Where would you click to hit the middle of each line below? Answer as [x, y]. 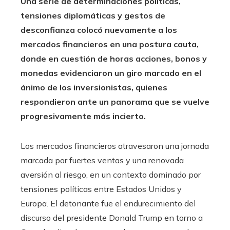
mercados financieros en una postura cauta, [110, 44]
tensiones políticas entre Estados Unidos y [101, 189]
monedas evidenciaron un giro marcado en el [111, 73]
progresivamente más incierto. [83, 116]
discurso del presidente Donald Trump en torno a [112, 218]
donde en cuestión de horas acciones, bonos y [114, 59]
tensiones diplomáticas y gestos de [93, 16]
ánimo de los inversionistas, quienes [94, 88]
